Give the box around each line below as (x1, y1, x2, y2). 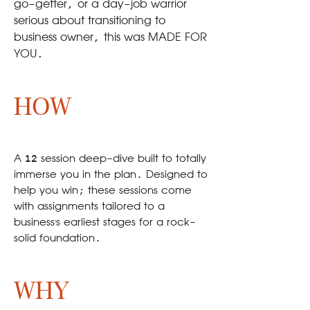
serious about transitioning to (14, 15, 165, 28)
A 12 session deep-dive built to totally (14, 154, 206, 165)
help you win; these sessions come (14, 185, 192, 197)
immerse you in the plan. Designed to (14, 170, 208, 181)
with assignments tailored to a (14, 201, 165, 212)
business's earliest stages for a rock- (14, 217, 196, 228)
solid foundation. (14, 233, 101, 244)
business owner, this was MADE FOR (14, 32, 207, 44)
